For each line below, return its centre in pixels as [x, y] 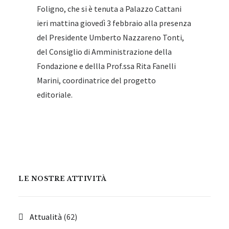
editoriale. [55, 95]
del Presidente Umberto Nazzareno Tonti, [110, 37]
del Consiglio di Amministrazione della [104, 52]
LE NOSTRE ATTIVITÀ [63, 179]
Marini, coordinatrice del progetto [96, 80]
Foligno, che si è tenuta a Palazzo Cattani [109, 9]
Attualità [46, 217]
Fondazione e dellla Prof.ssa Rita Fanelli [106, 66]
